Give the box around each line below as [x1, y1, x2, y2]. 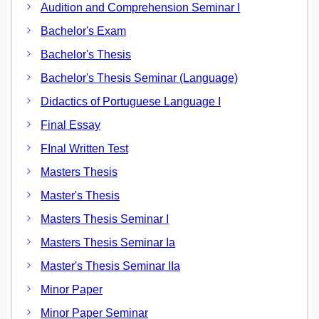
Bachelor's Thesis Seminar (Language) [41, 72, 238, 84]
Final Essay [41, 119, 100, 131]
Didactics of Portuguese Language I [41, 95, 221, 108]
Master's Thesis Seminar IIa [41, 260, 180, 272]
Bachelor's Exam [41, 25, 126, 37]
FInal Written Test [41, 142, 128, 155]
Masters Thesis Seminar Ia [41, 236, 175, 249]
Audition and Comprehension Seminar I [41, 1, 240, 14]
